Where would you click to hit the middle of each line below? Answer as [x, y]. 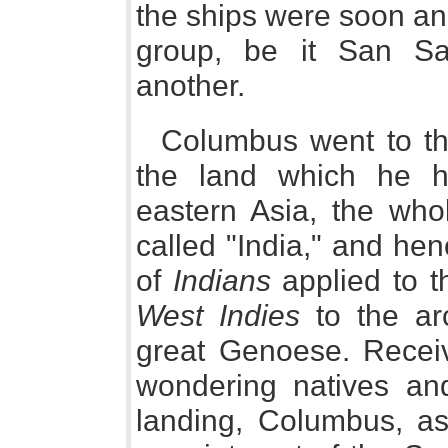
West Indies [218, 315]
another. [190, 85]
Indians [221, 280]
